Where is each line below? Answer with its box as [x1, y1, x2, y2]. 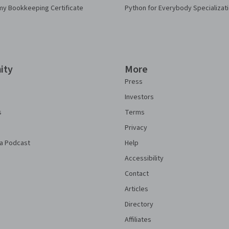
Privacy [125, 123, 147, 133]
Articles [125, 184, 148, 194]
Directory [125, 199, 153, 210]
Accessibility [125, 153, 164, 164]
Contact [125, 169, 149, 179]
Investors [125, 92, 154, 102]
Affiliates [125, 215, 151, 225]
